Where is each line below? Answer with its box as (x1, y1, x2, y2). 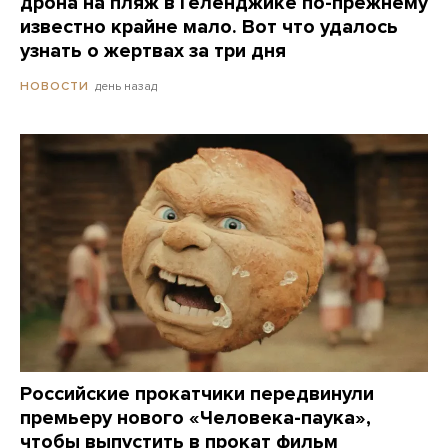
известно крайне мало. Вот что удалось (20, 15, 398, 40)
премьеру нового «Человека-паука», (20, 405, 371, 430)
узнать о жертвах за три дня (20, 39, 286, 64)
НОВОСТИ (20, 79, 89, 94)
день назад (95, 79, 157, 94)
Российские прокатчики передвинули (20, 381, 374, 406)
